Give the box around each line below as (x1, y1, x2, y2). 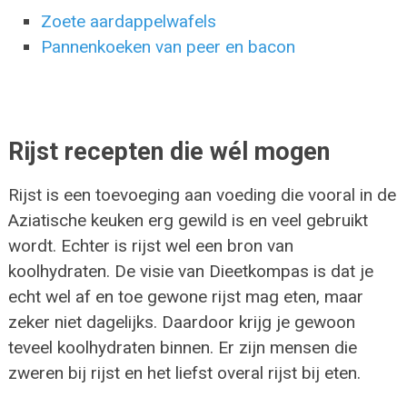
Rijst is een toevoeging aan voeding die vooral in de (7, 184, 396, 206)
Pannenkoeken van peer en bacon (41, 36, 296, 58)
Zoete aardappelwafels (41, 11, 217, 33)
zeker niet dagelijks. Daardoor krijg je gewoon (7, 312, 355, 333)
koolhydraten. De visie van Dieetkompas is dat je (7, 261, 373, 283)
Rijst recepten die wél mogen (7, 137, 330, 167)
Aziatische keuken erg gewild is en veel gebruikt (7, 210, 368, 232)
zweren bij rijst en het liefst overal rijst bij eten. (7, 362, 361, 384)
